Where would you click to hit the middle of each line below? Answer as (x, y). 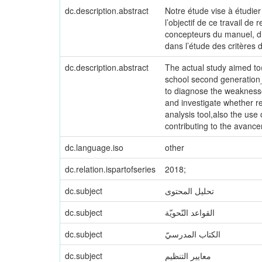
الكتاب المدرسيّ (193, 234)
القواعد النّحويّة (190, 212)
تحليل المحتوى (189, 191)
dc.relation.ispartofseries (110, 169)
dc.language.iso (94, 147)
